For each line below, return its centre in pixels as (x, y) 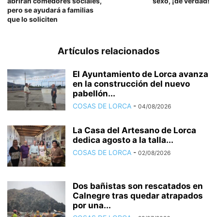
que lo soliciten (32, 19)
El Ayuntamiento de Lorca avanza (140, 74)
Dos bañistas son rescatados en (138, 186)
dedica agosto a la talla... (123, 140)
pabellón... (94, 93)
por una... (92, 205)
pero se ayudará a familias (50, 10)
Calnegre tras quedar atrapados (138, 195)
